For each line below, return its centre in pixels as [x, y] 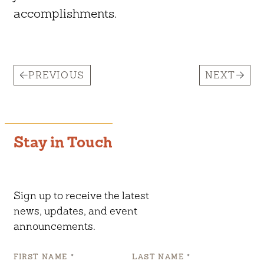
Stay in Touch [63, 142]
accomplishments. [65, 13]
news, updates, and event [75, 211]
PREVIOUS [57, 75]
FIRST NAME [42, 257]
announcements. [55, 226]
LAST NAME [159, 257]
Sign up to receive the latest [81, 196]
